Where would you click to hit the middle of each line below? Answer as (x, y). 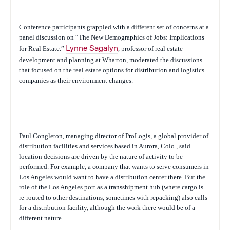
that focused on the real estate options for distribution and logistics (112, 70)
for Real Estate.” (42, 49)
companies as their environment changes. (76, 80)
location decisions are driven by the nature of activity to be (101, 156)
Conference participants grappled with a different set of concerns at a (114, 27)
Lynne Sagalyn (92, 49)
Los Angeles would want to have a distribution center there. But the (112, 177)
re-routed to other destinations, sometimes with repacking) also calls (113, 197)
